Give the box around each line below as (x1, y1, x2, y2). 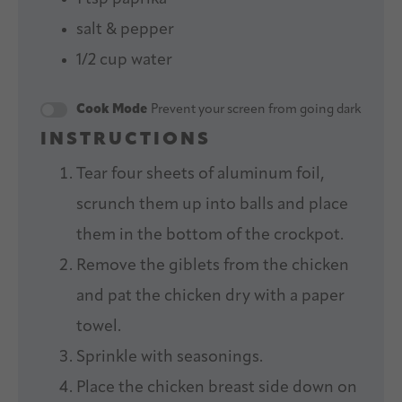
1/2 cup (76, 51, 127, 69)
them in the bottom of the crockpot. (76, 226, 344, 244)
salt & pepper (76, 21, 174, 39)
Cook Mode (76, 102, 147, 117)
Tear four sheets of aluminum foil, (76, 165, 324, 183)
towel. (76, 318, 121, 336)
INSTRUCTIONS (40, 130, 211, 149)
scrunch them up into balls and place (76, 196, 348, 214)
